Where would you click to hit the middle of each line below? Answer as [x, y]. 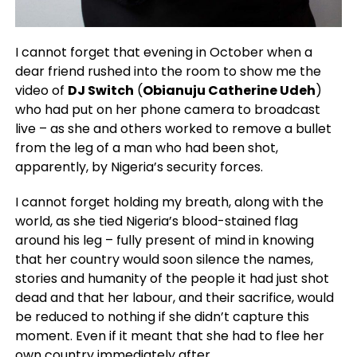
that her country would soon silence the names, [164, 259]
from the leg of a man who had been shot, [146, 147]
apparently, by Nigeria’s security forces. [139, 167]
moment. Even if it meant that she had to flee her [169, 335]
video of [41, 90]
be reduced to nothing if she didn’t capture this [162, 316]
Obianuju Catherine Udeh [229, 90]
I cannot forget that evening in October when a [163, 52]
